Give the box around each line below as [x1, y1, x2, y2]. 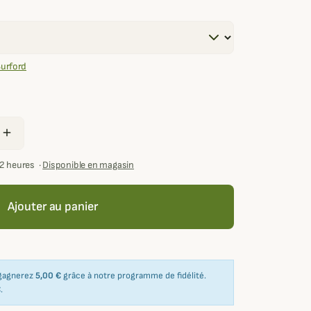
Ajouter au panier [8, 199, 98, 215]
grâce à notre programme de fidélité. [61, 270, 206, 282]
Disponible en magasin [42, 159, 135, 171]
